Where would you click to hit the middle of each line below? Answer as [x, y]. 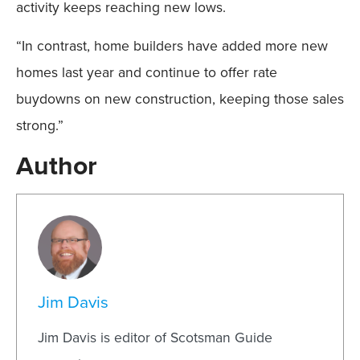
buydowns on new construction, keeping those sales [180, 98]
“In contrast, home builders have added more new [172, 45]
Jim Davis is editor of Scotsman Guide [155, 338]
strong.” [40, 125]
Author [57, 165]
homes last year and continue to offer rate [147, 72]
